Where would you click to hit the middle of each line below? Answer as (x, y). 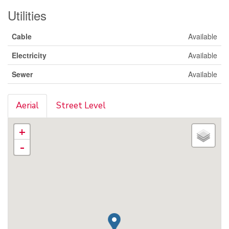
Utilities (27, 15)
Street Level (81, 105)
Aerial (27, 105)
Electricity (29, 55)
